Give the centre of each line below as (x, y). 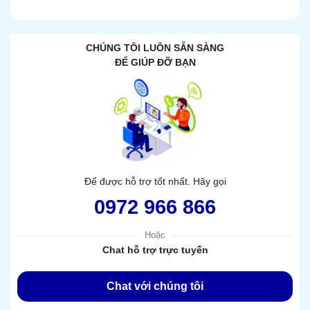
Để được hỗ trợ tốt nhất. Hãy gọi (155, 182)
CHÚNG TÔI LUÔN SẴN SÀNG (155, 48)
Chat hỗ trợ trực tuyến (155, 250)
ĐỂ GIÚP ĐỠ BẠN (155, 63)
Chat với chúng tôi (155, 286)
